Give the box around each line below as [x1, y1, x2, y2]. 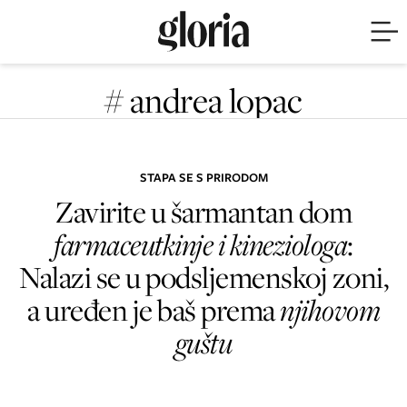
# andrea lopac [104, 77, 303, 123]
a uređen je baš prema [27, 290, 280, 329]
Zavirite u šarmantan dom [55, 192, 352, 231]
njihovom [280, 290, 380, 329]
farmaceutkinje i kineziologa [54, 224, 348, 263]
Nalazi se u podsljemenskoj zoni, [19, 257, 388, 296]
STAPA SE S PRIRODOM [139, 169, 268, 186]
